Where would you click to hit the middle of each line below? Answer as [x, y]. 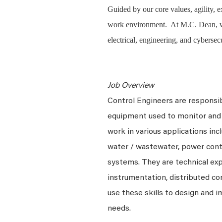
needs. [119, 209]
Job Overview [131, 86]
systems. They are [141, 163]
